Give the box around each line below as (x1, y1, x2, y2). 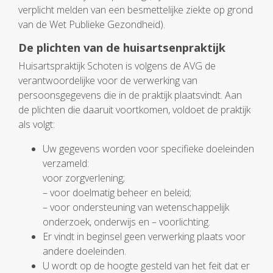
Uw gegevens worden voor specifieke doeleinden (43, 142, 254, 155)
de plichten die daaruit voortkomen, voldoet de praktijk (18, 103, 250, 116)
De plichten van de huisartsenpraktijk (18, 40, 225, 55)
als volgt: (18, 118, 55, 131)
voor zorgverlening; (43, 171, 125, 185)
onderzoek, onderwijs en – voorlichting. (43, 215, 210, 229)
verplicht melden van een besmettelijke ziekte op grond (18, 3, 253, 16)
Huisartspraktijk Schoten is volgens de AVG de (18, 59, 216, 73)
